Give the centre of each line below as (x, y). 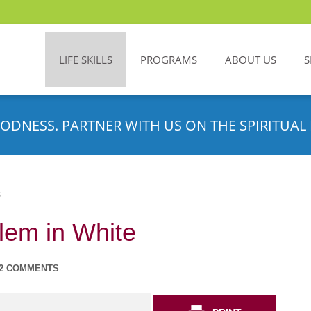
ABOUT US (251, 60)
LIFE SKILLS (86, 60)
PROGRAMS (169, 60)
